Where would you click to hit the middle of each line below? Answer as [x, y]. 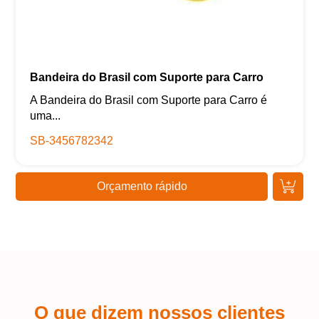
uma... [46, 116]
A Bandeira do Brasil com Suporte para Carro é [149, 100]
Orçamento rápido [142, 187]
